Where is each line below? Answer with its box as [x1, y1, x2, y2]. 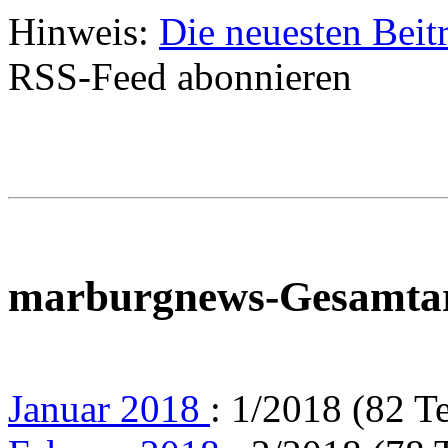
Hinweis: [8, 9, 159, 53]
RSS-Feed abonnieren [8, 54, 352, 98]
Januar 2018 [8, 386, 210, 430]
